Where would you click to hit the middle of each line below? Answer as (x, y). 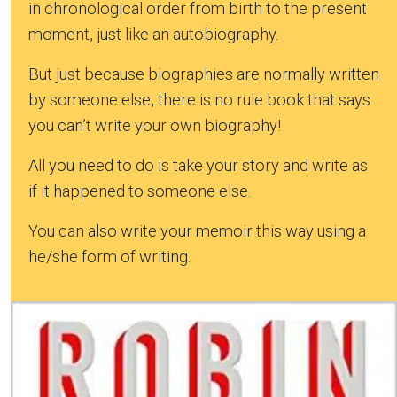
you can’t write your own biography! (155, 125)
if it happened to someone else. (141, 191)
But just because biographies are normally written (204, 74)
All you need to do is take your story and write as (198, 165)
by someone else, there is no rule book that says (199, 99)
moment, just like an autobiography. (153, 34)
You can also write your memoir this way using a (197, 230)
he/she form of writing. (109, 256)
